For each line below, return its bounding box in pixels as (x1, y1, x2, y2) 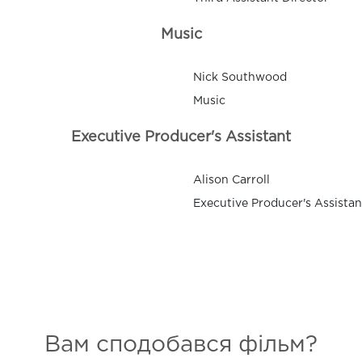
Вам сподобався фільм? (44, 335, 318, 355)
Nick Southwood (193, 72, 287, 82)
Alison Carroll (193, 175, 270, 185)
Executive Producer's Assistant (71, 130, 291, 144)
